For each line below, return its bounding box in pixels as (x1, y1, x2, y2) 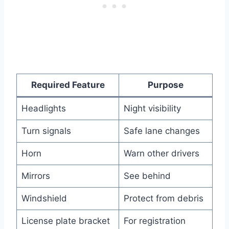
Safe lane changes (123, 125, 200, 136)
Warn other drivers (123, 148, 199, 158)
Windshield (21, 193, 67, 203)
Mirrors (21, 170, 50, 181)
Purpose (148, 79, 184, 90)
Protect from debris (123, 193, 203, 203)
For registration (123, 215, 186, 226)
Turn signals (21, 125, 71, 136)
